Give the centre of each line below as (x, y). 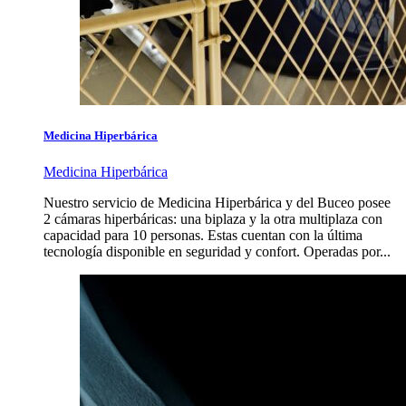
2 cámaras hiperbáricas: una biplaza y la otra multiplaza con (213, 218)
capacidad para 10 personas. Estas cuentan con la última (203, 235)
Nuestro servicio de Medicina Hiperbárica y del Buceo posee (217, 202)
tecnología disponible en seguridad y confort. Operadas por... (217, 251)
